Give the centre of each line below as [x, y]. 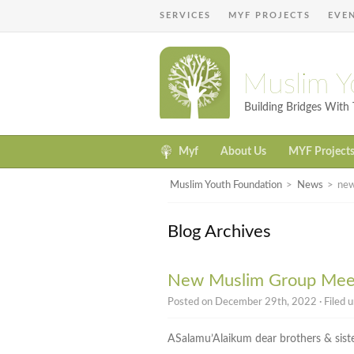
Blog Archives [219, 231]
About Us [243, 152]
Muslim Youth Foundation [226, 186]
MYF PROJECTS [269, 15]
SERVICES [185, 15]
